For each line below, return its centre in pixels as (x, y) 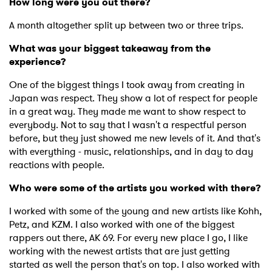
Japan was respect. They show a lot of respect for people (133, 98)
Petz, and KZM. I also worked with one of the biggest (122, 225)
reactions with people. (57, 165)
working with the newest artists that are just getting (120, 251)
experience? (38, 62)
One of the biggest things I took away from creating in (127, 85)
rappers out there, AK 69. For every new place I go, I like (128, 238)
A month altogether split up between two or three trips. (126, 25)
